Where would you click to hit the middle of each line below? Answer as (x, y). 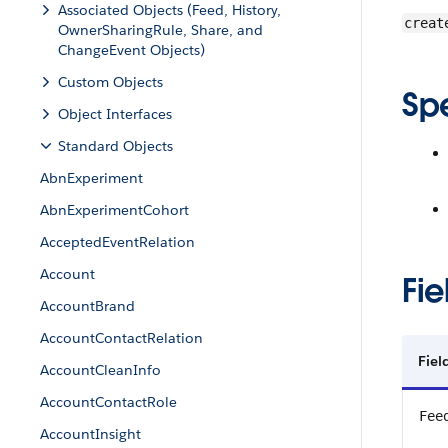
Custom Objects (110, 82)
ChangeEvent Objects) (131, 50)
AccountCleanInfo (100, 370)
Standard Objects (115, 146)
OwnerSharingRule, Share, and (160, 30)
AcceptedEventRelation (117, 242)
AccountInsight (90, 434)
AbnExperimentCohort (114, 210)
